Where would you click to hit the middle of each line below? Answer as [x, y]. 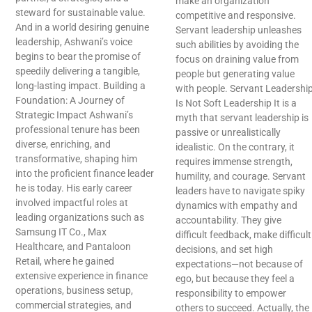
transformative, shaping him [76, 159]
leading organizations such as [80, 218]
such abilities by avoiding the [237, 45]
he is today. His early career [74, 188]
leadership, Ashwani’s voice [74, 42]
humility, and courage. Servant [241, 177]
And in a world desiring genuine [82, 28]
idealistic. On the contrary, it [235, 147]
